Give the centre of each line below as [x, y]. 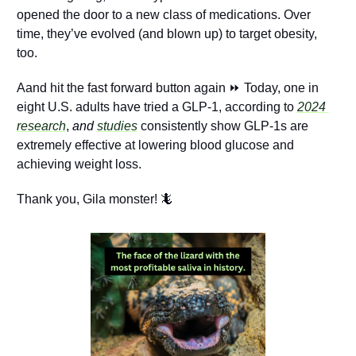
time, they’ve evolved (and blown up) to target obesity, [166, 33]
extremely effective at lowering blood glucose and [155, 145]
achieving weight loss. [79, 164]
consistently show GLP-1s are [222, 126]
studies [117, 126]
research [41, 126]
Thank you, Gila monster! [88, 199]
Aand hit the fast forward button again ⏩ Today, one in [167, 87]
